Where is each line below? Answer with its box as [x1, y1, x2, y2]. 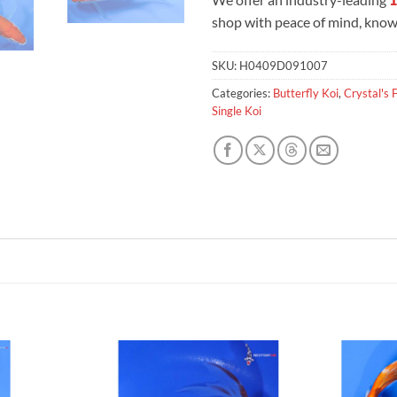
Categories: [212, 85, 273, 100]
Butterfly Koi [273, 85, 339, 100]
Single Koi [212, 103, 261, 118]
